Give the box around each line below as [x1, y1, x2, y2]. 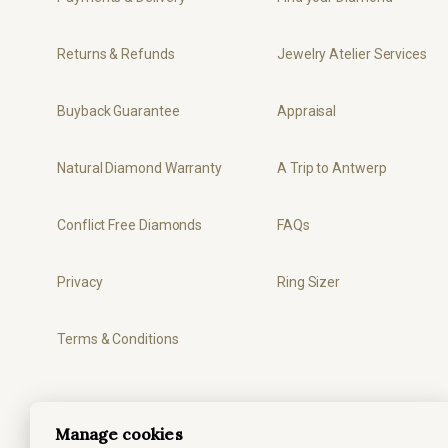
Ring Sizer [276, 274, 341, 290]
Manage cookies [55, 424, 183, 444]
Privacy [57, 274, 103, 290]
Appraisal [276, 103, 337, 119]
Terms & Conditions [57, 331, 179, 347]
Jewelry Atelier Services [276, 46, 427, 62]
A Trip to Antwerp [276, 160, 387, 176]
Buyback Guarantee [57, 103, 180, 119]
